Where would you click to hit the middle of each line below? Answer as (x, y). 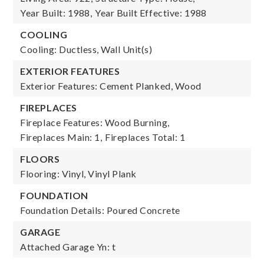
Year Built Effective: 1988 (151, 13)
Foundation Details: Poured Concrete (100, 210)
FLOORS (40, 159)
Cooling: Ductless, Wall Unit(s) (86, 49)
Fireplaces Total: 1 (145, 137)
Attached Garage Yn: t (68, 247)
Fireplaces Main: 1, (61, 137)
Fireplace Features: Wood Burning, (95, 122)
